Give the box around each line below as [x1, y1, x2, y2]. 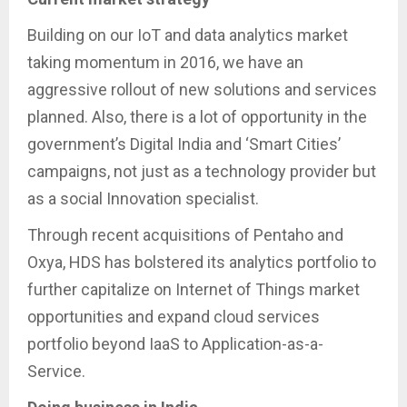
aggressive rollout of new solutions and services [27, 80, 377, 100]
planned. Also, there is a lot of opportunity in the [27, 107, 367, 127]
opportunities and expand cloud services [27, 307, 320, 327]
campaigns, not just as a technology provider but [27, 162, 376, 182]
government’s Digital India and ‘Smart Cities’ [27, 134, 341, 154]
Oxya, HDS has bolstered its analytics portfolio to [27, 253, 376, 273]
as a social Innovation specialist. [27, 189, 259, 209]
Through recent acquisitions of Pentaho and [27, 225, 343, 245]
